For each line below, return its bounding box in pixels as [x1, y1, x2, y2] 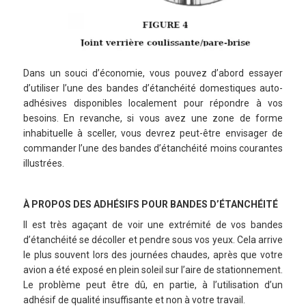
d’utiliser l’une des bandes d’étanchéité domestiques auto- [23, 83, 283, 94]
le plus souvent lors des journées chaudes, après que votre [23, 249, 283, 261]
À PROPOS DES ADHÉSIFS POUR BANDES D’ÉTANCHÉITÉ [23, 199, 278, 210]
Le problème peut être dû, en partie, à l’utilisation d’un [23, 279, 283, 291]
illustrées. [23, 158, 64, 169]
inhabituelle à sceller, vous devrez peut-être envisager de [23, 128, 283, 139]
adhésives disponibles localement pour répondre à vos [23, 98, 283, 109]
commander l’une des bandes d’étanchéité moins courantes [23, 143, 283, 154]
